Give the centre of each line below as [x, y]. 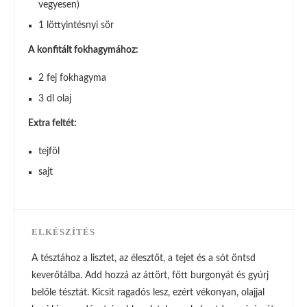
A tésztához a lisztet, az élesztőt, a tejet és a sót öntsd [144, 258]
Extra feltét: [52, 123]
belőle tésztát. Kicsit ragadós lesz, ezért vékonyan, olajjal [148, 293]
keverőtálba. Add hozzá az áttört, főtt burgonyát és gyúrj [150, 275]
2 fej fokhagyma [72, 78]
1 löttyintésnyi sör [76, 25]
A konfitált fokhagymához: [83, 50]
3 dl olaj [55, 99]
